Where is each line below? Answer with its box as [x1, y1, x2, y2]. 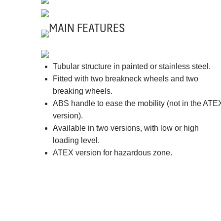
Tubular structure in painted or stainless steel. [52, 62, 211, 71]
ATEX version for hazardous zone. [52, 148, 172, 157]
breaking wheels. [52, 87, 112, 95]
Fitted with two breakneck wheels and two [52, 74, 198, 83]
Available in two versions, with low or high [52, 124, 199, 132]
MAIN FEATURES [48, 17, 125, 37]
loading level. [52, 136, 100, 145]
